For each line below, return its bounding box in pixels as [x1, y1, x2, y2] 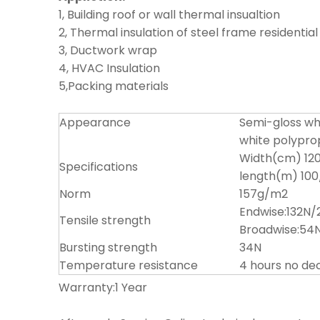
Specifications [59, 159, 138, 175]
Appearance [59, 114, 131, 131]
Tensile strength [59, 212, 151, 229]
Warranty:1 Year [59, 279, 147, 296]
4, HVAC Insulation [59, 60, 160, 76]
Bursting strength [59, 239, 157, 256]
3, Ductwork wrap [59, 42, 157, 59]
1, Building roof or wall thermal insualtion [59, 6, 280, 23]
